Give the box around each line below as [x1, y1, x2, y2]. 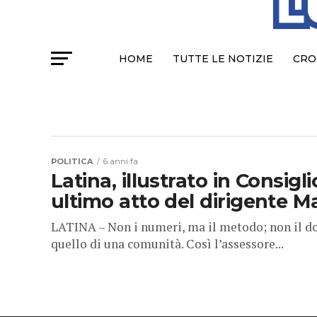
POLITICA [51, 156, 93, 167]
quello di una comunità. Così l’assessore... [51, 236, 284, 253]
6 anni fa [103, 156, 138, 167]
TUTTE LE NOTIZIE [172, 52, 273, 66]
